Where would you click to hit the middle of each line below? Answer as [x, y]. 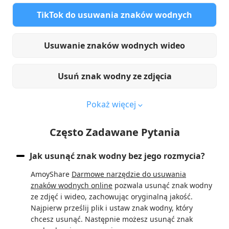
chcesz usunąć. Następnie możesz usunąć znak [112, 219]
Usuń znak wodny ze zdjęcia [114, 76]
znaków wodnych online [72, 186]
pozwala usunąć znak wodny [162, 186]
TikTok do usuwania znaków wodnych [114, 15]
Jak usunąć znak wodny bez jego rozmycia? [117, 156]
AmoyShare [51, 174]
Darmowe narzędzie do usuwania [129, 174]
